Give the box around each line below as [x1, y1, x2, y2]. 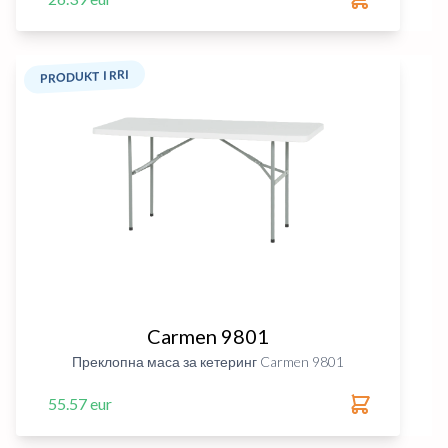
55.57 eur [48, 394, 112, 413]
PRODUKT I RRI [40, 66, 129, 87]
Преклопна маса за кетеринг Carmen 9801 [72, 353, 344, 370]
